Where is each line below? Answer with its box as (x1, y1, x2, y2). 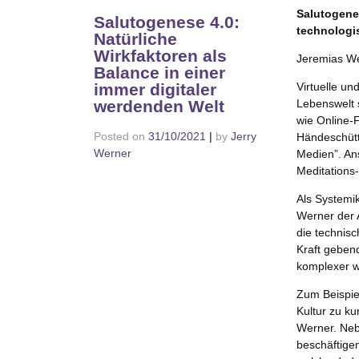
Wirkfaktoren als (94, 46, 227, 66)
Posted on (94, 130, 148, 143)
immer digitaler (94, 80, 216, 99)
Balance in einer (94, 63, 225, 83)
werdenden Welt (94, 97, 224, 116)
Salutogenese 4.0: (94, 13, 240, 32)
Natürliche (94, 30, 177, 49)
